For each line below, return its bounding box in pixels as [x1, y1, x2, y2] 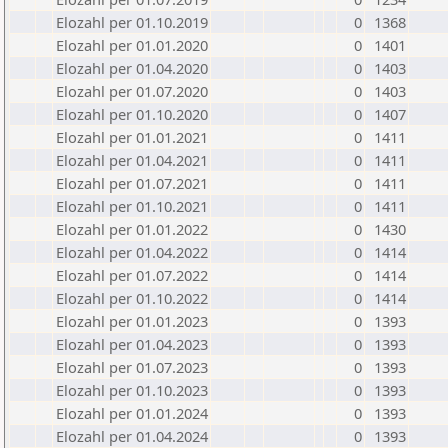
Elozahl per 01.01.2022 [56, 219, 208, 239]
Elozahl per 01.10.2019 [56, 12, 208, 32]
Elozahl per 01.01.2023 [56, 311, 208, 331]
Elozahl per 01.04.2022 [56, 242, 208, 262]
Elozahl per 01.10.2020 [56, 104, 208, 124]
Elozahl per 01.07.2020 [56, 81, 208, 101]
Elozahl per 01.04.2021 [56, 150, 208, 170]
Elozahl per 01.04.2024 [56, 426, 208, 446]
